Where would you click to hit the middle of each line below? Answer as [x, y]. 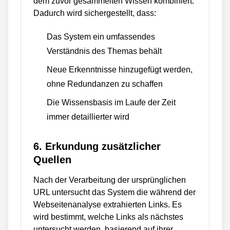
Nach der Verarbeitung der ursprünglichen [110, 180]
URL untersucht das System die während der [114, 192]
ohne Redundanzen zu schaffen [105, 84]
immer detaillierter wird [88, 117]
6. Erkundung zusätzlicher [97, 146]
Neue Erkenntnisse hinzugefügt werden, [120, 70]
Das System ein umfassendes [101, 37]
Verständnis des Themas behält [104, 51]
